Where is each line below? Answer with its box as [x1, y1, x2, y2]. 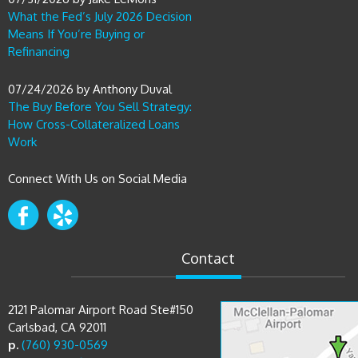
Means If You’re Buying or [8, 26, 145, 42]
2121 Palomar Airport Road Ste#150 [8, 302, 193, 317]
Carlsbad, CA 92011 [8, 320, 106, 335]
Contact [181, 249, 235, 267]
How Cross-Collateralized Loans [8, 117, 180, 132]
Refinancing [8, 44, 70, 59]
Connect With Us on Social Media [8, 171, 187, 186]
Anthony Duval [93, 82, 172, 97]
